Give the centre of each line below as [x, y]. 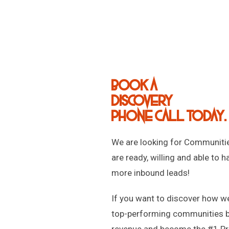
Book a [134, 86]
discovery [142, 101]
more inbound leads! [150, 173]
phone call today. [169, 116]
